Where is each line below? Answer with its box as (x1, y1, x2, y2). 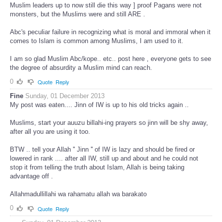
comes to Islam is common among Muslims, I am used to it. (10, 37, 183, 45)
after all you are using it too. (10, 128, 90, 136)
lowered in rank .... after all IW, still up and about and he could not (10, 155, 198, 163)
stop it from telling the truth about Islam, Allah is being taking (10, 164, 184, 171)
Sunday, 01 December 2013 (25, 92, 105, 100)
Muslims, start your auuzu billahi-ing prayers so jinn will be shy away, (10, 119, 208, 127)
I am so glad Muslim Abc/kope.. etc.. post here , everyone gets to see (10, 55, 211, 62)
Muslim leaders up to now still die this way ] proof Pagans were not (10, 1, 202, 9)
